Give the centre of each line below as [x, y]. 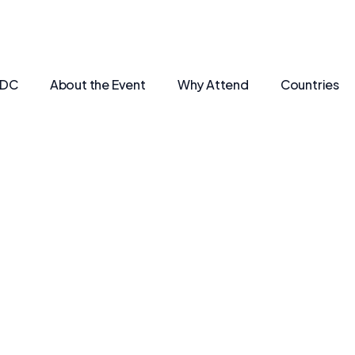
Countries [309, 84]
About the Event [97, 84]
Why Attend [213, 84]
